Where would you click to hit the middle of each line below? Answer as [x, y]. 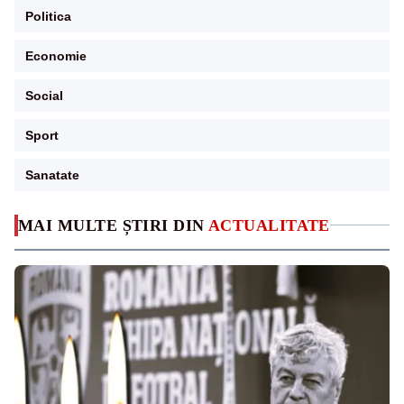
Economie [56, 55]
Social [44, 95]
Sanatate [52, 174]
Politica [48, 16]
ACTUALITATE [269, 225]
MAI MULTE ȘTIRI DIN [113, 225]
